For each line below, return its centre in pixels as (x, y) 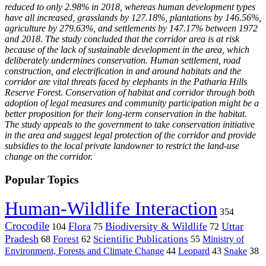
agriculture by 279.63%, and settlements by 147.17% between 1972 (131, 28)
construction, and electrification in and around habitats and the (123, 71)
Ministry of (223, 239)
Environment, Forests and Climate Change (84, 251)
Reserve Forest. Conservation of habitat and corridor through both (130, 93)
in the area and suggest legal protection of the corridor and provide (130, 135)
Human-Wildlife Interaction (111, 208)
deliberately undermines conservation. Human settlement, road (123, 61)
